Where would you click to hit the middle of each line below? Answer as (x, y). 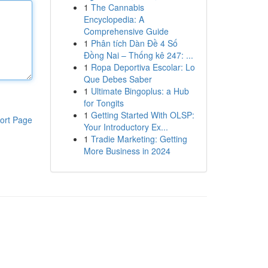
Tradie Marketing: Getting (139, 139)
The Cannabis (117, 7)
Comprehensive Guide (126, 31)
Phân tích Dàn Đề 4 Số (134, 43)
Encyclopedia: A (114, 19)
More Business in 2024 (127, 151)
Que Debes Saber (118, 79)
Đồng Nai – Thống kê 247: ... (138, 55)
